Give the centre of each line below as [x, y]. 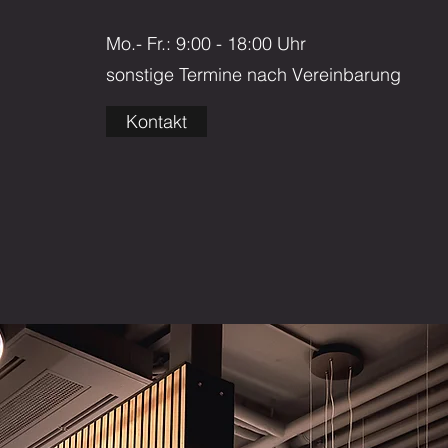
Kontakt [156, 121]
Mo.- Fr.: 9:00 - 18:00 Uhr [206, 43]
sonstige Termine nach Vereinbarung [253, 74]
